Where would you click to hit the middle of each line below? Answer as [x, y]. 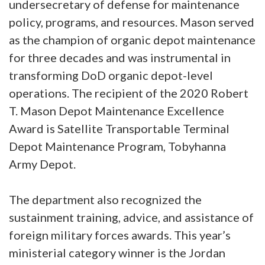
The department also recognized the [105, 199]
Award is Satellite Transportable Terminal [119, 128]
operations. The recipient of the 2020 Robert [129, 93]
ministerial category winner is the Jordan [117, 253]
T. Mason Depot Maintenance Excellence [117, 111]
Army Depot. [42, 164]
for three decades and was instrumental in [120, 57]
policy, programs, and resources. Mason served [132, 22]
